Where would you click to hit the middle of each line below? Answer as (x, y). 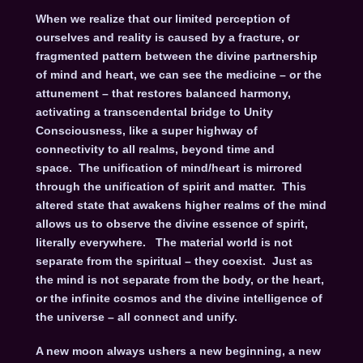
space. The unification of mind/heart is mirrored (169, 168)
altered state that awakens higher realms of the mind (181, 205)
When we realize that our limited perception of (162, 19)
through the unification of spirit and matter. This (171, 187)
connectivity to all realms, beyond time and (155, 149)
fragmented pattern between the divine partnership (176, 56)
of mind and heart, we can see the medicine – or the (178, 75)
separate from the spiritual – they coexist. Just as (174, 261)
